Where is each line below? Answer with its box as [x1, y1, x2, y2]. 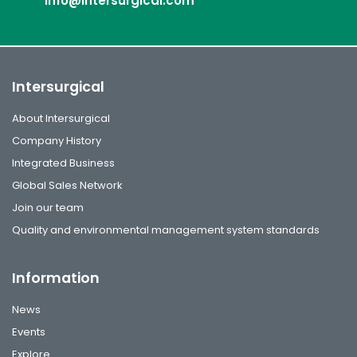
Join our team [12, 199, 84, 215]
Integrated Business [12, 155, 115, 171]
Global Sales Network [12, 177, 123, 193]
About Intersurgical [12, 110, 110, 126]
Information [12, 268, 100, 288]
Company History [12, 132, 101, 148]
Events [12, 324, 45, 339]
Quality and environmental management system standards [12, 222, 320, 237]
